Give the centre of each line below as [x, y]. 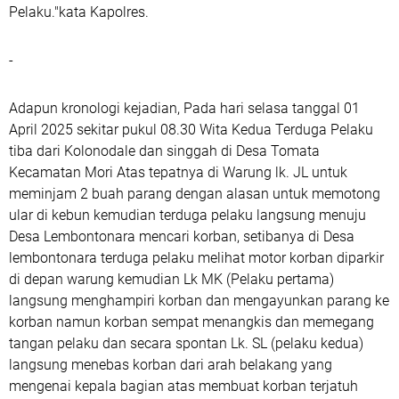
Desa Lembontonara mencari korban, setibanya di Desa [182, 236]
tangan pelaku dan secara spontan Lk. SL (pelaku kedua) [186, 343]
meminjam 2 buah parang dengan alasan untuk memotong [195, 194]
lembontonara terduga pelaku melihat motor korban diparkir [196, 258]
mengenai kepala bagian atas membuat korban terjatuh [183, 386]
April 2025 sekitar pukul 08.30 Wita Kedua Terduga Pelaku [191, 130]
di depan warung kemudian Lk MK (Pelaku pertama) [171, 279]
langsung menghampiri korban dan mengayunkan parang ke [199, 301]
